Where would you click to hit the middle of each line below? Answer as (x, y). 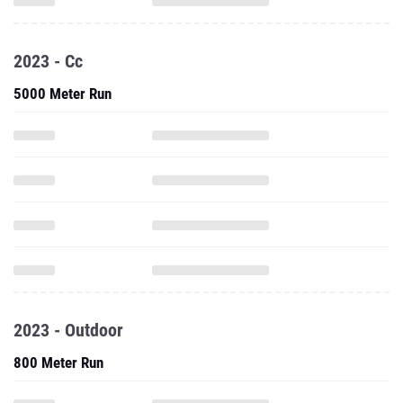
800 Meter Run (58, 363)
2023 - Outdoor (68, 330)
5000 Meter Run (63, 94)
